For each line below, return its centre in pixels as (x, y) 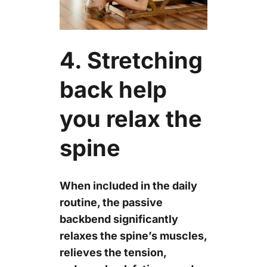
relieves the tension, (113, 253)
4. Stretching (131, 60)
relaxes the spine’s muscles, (133, 236)
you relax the (131, 119)
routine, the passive (111, 203)
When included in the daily (128, 186)
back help (113, 90)
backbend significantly (119, 219)
